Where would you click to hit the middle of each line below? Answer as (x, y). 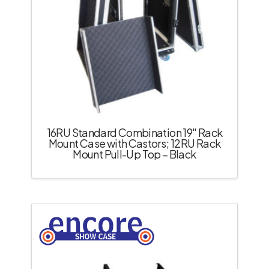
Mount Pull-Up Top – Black (134, 154)
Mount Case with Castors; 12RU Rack (134, 143)
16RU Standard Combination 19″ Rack (134, 132)
